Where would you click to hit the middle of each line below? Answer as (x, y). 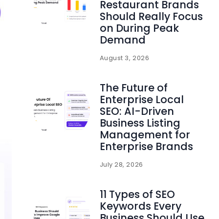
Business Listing (140, 123)
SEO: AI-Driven (137, 111)
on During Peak (139, 28)
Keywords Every (140, 206)
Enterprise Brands (147, 146)
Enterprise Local (142, 99)
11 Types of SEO (137, 194)
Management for (145, 134)
